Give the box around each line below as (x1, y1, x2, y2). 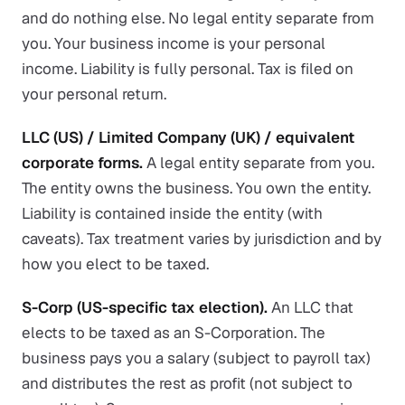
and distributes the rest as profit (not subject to (22, 373, 353, 393)
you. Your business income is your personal (22, 33, 325, 53)
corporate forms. (22, 153, 143, 173)
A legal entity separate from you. (143, 153, 374, 173)
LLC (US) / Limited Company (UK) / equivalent (22, 127, 354, 147)
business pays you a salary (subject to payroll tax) (22, 348, 371, 368)
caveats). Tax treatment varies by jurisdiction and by (22, 229, 381, 249)
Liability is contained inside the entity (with (22, 203, 323, 223)
